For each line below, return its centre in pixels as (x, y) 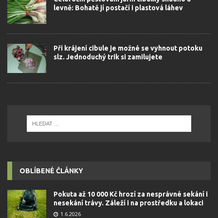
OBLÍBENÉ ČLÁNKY (51, 171)
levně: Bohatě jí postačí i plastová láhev (118, 8)
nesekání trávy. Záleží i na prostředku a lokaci (128, 203)
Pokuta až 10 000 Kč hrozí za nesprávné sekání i (131, 194)
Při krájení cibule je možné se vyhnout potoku (128, 48)
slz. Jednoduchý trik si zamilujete (108, 57)
